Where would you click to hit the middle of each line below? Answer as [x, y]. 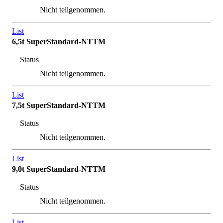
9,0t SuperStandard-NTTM [59, 169]
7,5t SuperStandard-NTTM [59, 106]
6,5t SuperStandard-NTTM [59, 42]
